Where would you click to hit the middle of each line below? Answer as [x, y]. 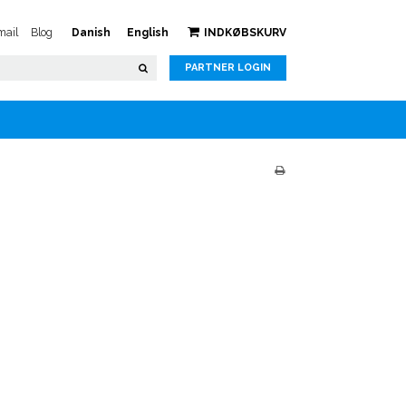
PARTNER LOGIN [228, 68]
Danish [91, 33]
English [148, 33]
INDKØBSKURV [245, 33]
